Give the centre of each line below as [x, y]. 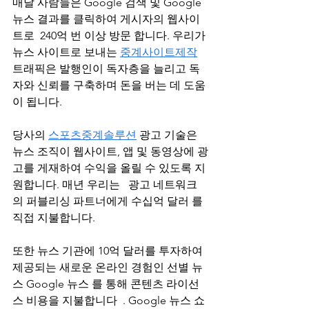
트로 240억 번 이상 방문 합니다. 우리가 [110, 36]
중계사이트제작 [159, 52]
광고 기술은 [168, 135]
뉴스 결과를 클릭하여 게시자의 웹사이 [106, 19]
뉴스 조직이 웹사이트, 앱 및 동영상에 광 [110, 151]
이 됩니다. [37, 102]
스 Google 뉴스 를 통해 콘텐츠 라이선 [106, 284]
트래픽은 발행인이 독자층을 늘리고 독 [106, 69]
